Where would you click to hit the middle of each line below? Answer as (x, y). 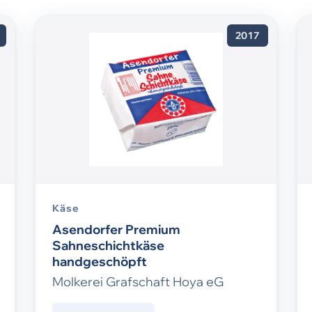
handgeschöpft (100, 262)
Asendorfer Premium (116, 230)
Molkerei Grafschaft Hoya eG (138, 282)
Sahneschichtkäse (108, 246)
